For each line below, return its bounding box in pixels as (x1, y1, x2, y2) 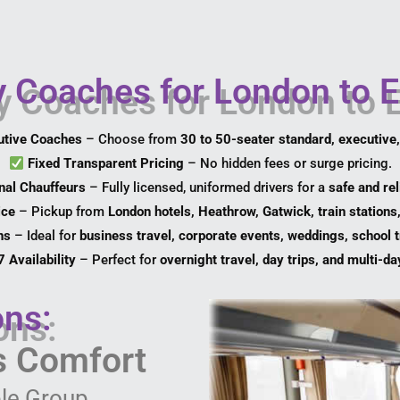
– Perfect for (76, 252, 161, 269)
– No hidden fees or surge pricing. (183, 155, 392, 172)
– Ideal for (11, 228, 80, 245)
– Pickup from (15, 204, 109, 221)
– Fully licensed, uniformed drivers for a (85, 179, 329, 196)
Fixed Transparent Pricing (27, 155, 184, 172)
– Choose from (82, 131, 181, 148)
